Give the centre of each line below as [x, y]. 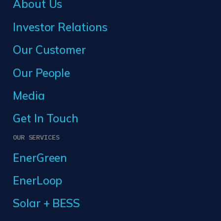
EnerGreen [40, 157]
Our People [42, 73]
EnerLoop [38, 180]
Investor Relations [60, 27]
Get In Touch [46, 118]
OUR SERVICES [36, 137]
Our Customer [50, 50]
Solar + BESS [47, 203]
